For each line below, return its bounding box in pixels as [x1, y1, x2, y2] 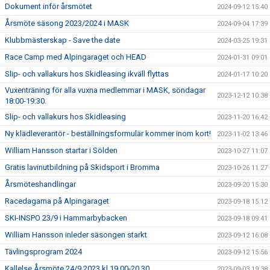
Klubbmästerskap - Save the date [5, 36, 120, 45]
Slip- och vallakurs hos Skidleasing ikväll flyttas [5, 69, 169, 78]
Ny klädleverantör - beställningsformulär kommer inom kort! [5, 129, 211, 138]
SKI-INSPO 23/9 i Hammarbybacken [5, 213, 127, 222]
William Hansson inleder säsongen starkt [5, 230, 147, 239]
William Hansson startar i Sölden [5, 146, 118, 155]
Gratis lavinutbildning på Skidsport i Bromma [5, 163, 160, 172]
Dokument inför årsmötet [5, 2, 92, 11]
